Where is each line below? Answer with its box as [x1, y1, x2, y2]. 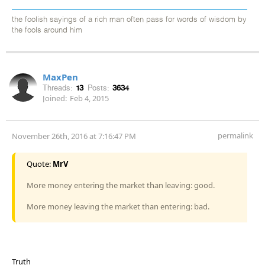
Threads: [43, 83, 73, 92]
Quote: [27, 158, 53, 169]
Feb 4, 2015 [70, 92, 109, 104]
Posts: [88, 83, 109, 92]
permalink [218, 130, 253, 141]
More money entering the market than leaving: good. [27, 179, 215, 190]
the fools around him [12, 26, 82, 34]
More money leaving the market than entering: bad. [27, 201, 209, 212]
